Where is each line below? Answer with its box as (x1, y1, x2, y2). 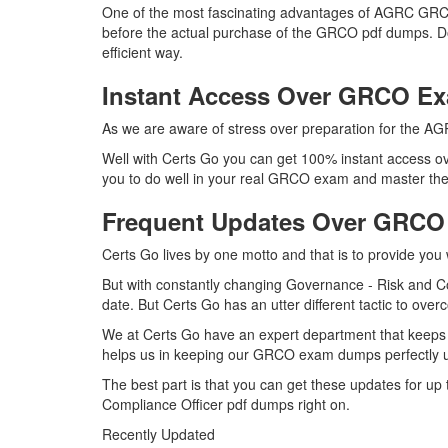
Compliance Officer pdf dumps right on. (102, 394, 350, 414)
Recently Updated (102, 424, 215, 444)
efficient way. (102, 42, 183, 62)
